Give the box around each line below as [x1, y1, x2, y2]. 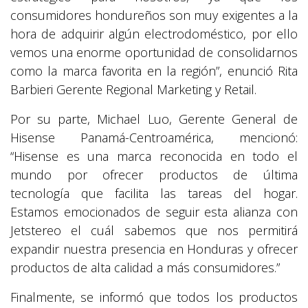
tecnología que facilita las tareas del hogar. [10, 185, 298, 202]
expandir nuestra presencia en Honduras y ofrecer [10, 241, 298, 258]
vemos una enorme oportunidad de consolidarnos [10, 44, 298, 61]
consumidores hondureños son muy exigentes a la [10, 7, 298, 24]
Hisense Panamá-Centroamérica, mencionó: [10, 129, 298, 146]
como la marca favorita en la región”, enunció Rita [10, 63, 298, 80]
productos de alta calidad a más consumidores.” [10, 259, 280, 276]
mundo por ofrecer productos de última [10, 166, 298, 184]
